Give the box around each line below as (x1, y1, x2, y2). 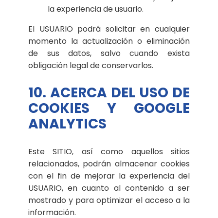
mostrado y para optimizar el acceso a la (28, 194, 190, 206)
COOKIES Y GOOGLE (28, 98, 190, 118)
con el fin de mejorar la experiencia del (28, 170, 190, 182)
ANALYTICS (28, 114, 107, 133)
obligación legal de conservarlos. (28, 59, 153, 71)
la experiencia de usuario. (48, 3, 144, 15)
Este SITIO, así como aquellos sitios (28, 145, 190, 157)
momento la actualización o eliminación (28, 35, 190, 47)
